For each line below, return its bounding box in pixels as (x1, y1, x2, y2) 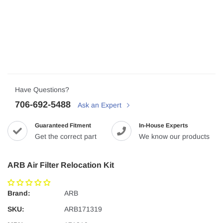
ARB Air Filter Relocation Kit (7, 161, 114, 169)
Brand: (7, 189, 30, 197)
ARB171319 (64, 205, 102, 213)
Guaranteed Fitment (35, 122, 91, 129)
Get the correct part (35, 132, 97, 140)
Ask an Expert (78, 101, 123, 109)
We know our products (139, 132, 210, 140)
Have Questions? (15, 86, 69, 94)
